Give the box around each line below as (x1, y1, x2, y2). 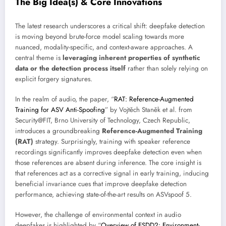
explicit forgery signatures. (15, 74, 92, 84)
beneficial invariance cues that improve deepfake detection (15, 179, 187, 189)
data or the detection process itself (15, 63, 126, 73)
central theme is (15, 52, 63, 63)
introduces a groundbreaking (15, 126, 102, 136)
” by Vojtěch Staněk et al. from (105, 104, 192, 115)
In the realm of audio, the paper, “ (15, 94, 114, 104)
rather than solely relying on (126, 63, 208, 73)
